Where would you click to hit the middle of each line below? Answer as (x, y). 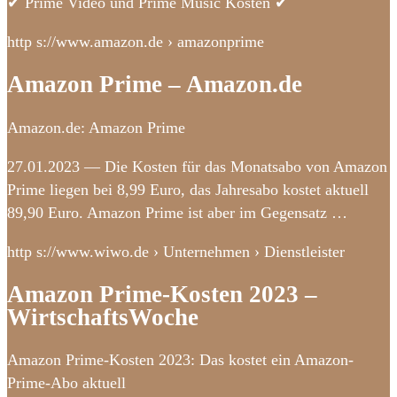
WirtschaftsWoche (103, 318)
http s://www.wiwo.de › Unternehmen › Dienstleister (176, 251)
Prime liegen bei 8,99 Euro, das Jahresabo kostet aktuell (188, 189)
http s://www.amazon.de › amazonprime (136, 41)
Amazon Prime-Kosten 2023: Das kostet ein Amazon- (180, 360)
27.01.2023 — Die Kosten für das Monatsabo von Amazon (197, 166)
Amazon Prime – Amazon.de (155, 85)
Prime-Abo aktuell (66, 383)
